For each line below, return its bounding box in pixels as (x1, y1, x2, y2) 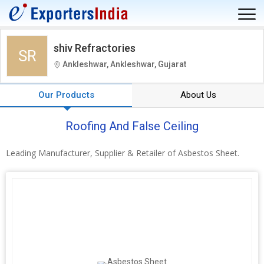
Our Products (38, 90, 94, 100)
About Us (180, 90, 216, 100)
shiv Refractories (54, 42, 136, 54)
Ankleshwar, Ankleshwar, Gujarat (61, 60, 186, 69)
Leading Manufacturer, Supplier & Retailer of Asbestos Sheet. (6, 147, 239, 159)
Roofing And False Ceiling (65, 119, 199, 133)
